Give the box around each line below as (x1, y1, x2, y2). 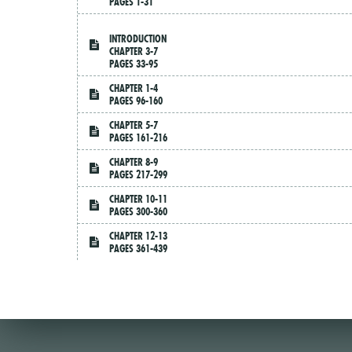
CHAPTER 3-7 (109, 45, 159, 58)
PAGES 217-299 (109, 168, 168, 181)
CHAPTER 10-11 (109, 192, 168, 206)
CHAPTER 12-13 (109, 229, 168, 243)
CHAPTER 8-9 (109, 156, 159, 169)
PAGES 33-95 (109, 57, 159, 71)
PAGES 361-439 (109, 242, 168, 255)
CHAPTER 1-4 (109, 82, 159, 95)
